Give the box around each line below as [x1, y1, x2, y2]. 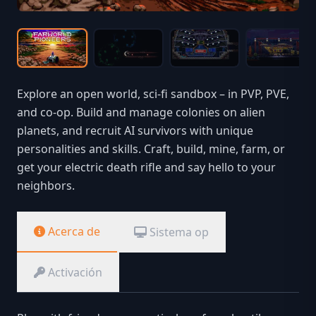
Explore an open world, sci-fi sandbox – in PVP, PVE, [17, 86, 289, 102]
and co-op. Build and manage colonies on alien [17, 104, 265, 121]
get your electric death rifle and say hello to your [17, 159, 276, 176]
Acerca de [48, 224, 100, 240]
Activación [48, 265, 102, 281]
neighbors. [17, 178, 75, 194]
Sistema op [150, 224, 209, 241]
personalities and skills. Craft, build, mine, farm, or [17, 141, 285, 157]
